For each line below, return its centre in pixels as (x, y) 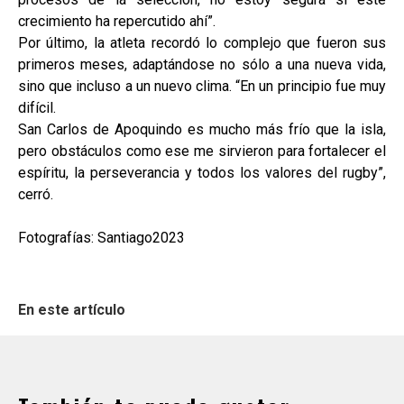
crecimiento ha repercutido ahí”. (117, 22)
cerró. (36, 195)
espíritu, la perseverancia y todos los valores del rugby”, (202, 173)
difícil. (37, 108)
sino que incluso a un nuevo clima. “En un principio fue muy (202, 87)
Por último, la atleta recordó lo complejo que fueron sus (202, 43)
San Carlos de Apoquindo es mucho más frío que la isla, (202, 130)
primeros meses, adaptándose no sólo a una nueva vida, (202, 65)
